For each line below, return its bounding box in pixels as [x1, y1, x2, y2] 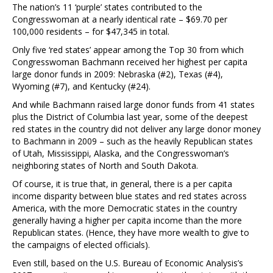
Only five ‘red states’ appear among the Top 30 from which [12, 43, 244, 55]
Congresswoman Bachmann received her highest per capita [12, 55, 247, 68]
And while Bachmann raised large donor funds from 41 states [12, 98, 255, 110]
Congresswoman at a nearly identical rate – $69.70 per [12, 13, 227, 25]
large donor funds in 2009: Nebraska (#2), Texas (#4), [12, 68, 223, 80]
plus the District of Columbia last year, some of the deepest [12, 110, 248, 122]
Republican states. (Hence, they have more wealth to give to [12, 226, 249, 238]
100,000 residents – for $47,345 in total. [12, 25, 169, 37]
